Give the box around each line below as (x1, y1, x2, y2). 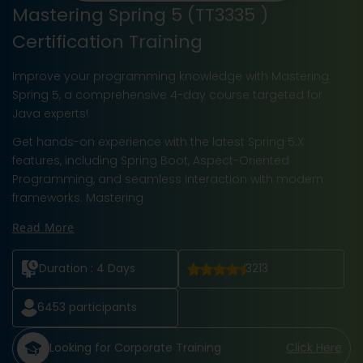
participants (66, 299, 137, 316)
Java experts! (12, 105, 88, 122)
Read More (12, 219, 75, 235)
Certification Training (12, 28, 203, 54)
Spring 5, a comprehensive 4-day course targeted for (12, 86, 322, 103)
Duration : (39, 260, 96, 277)
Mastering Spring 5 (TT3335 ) (12, 2, 268, 28)
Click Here (286, 340, 342, 357)
